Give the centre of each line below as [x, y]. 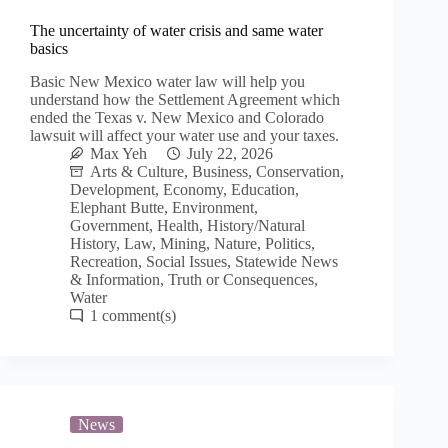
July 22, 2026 [230, 153]
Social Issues [186, 261]
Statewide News [286, 261]
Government [109, 225]
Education [263, 189]
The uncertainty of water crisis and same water [176, 31]
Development [112, 189]
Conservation [298, 171]
